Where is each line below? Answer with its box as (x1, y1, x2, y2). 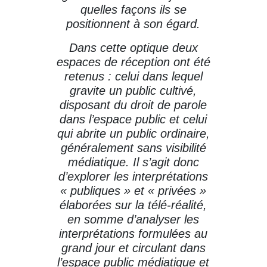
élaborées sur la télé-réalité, (60, 198, 207, 212)
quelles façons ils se (80, 3, 187, 16)
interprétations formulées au (59, 227, 208, 240)
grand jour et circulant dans (61, 241, 206, 254)
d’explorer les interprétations (58, 170, 209, 183)
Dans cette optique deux (69, 41, 198, 54)
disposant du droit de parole (60, 98, 207, 111)
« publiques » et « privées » (60, 184, 207, 197)
